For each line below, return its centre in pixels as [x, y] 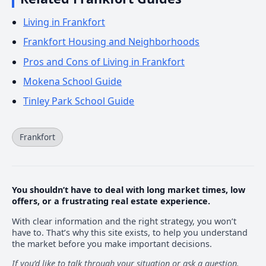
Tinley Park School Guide [79, 101]
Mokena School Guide [73, 81]
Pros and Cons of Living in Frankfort [104, 61]
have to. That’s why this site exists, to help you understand [130, 232]
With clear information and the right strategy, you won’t [124, 221]
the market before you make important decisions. [112, 243]
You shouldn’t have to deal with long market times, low [129, 190]
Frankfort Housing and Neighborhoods [112, 42]
